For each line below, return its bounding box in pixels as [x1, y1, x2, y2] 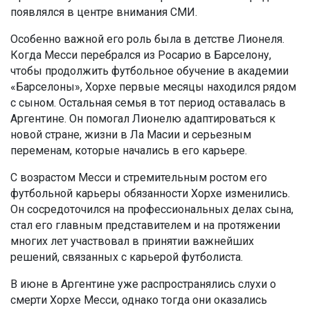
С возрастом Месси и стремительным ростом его [10, 170, 267, 184]
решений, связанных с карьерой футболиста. [10, 250, 243, 264]
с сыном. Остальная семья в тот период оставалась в [10, 95, 286, 109]
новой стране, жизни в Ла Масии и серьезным [10, 127, 251, 141]
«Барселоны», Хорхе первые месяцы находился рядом [10, 80, 296, 93]
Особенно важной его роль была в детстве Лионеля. [10, 32, 284, 46]
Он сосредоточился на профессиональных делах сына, [10, 202, 293, 216]
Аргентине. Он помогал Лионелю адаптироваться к [10, 111, 275, 125]
